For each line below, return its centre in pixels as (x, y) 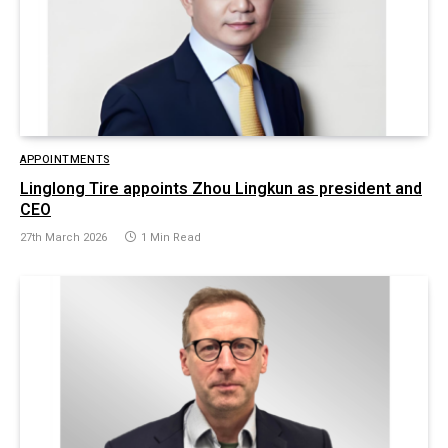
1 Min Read (171, 237)
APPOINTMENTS (65, 159)
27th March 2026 (63, 237)
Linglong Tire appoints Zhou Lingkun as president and (221, 188)
